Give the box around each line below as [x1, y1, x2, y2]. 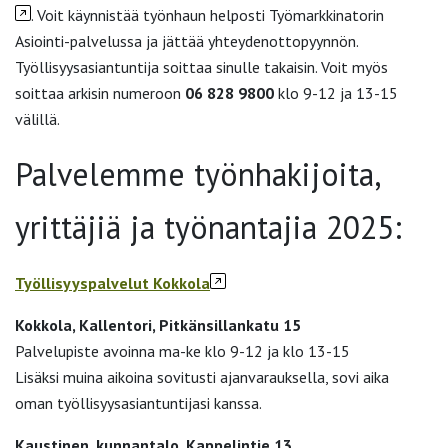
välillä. [15, 109, 60, 130]
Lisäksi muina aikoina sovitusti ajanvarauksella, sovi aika [15, 367, 389, 388]
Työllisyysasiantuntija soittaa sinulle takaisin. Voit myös [15, 57, 388, 78]
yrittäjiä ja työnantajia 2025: [15, 206, 402, 249]
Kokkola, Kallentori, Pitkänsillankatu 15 [15, 315, 301, 336]
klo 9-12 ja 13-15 [278, 83, 398, 104]
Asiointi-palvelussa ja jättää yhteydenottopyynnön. [15, 31, 358, 52]
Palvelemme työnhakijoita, [15, 153, 380, 196]
